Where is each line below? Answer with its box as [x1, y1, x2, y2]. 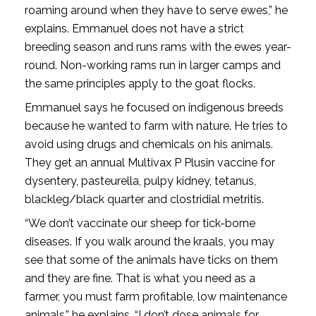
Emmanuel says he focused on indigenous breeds [24, 100, 284, 114]
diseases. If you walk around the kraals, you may [24, 234, 274, 248]
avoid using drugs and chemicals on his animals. [24, 137, 273, 151]
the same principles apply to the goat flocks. [24, 76, 258, 90]
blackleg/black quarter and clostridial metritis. [24, 192, 264, 206]
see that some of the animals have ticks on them [24, 253, 278, 267]
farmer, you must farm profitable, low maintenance [24, 289, 287, 303]
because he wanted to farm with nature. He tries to [24, 119, 288, 133]
